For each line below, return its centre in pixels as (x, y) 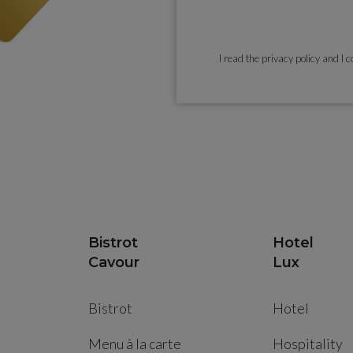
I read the (240, 59)
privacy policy (291, 59)
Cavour (114, 263)
